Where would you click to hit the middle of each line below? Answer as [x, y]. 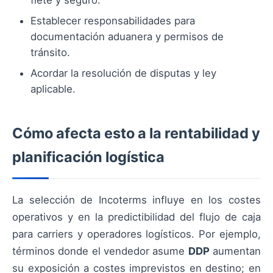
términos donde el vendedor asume [100, 251]
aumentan [235, 251]
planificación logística [88, 157]
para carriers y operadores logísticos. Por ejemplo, [136, 234]
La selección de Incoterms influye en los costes [136, 200]
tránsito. [50, 52]
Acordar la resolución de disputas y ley [123, 73]
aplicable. [53, 89]
